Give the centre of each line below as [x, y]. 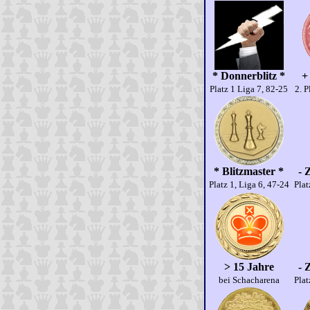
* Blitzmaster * [249, 171]
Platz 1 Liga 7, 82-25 [249, 89]
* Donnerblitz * [249, 76]
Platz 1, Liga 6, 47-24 [249, 184]
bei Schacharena [249, 280]
